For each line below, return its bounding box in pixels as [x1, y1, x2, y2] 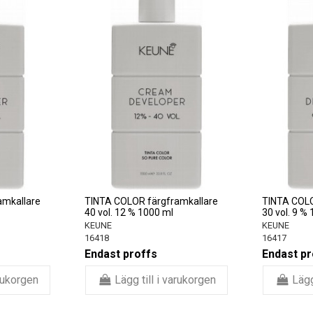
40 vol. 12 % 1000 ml [85, 206, 173, 218]
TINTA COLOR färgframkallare [85, 195, 218, 207]
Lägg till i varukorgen [114, 272, 216, 286]
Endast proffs [85, 247, 157, 261]
